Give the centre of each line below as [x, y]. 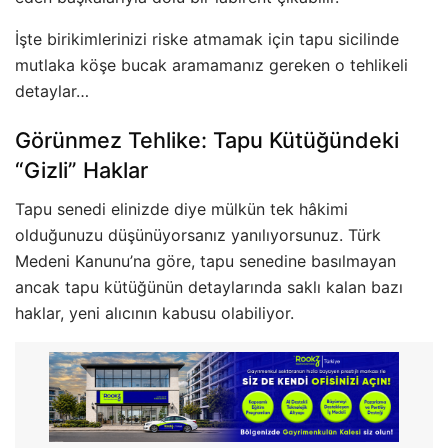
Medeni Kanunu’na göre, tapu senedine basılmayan [205, 261]
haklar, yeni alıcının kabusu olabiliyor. [154, 313]
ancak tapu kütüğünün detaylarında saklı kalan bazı [209, 287]
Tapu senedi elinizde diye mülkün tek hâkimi [181, 209]
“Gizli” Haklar [81, 170]
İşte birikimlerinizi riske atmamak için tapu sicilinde [207, 38]
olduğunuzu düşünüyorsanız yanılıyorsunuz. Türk [198, 235]
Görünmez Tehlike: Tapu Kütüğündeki [207, 140]
